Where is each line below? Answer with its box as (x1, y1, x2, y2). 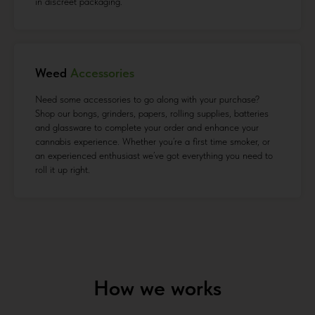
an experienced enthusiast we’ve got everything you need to (35, 150, 273, 162)
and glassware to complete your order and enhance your (35, 122, 259, 134)
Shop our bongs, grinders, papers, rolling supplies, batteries (35, 108, 269, 120)
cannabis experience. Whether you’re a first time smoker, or (35, 136, 270, 148)
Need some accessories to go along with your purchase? (35, 94, 259, 105)
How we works (94, 275, 221, 301)
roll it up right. (35, 164, 90, 176)
